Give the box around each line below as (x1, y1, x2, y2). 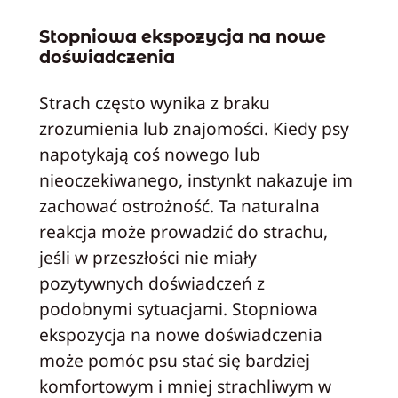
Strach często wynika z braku (38, 91, 270, 115)
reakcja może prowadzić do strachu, (38, 219, 328, 244)
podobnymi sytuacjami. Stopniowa (38, 297, 318, 322)
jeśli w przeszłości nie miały (38, 245, 257, 270)
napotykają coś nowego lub (38, 142, 260, 167)
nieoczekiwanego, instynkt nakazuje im (38, 168, 353, 193)
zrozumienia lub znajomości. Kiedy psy (38, 116, 349, 141)
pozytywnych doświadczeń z (38, 271, 265, 296)
